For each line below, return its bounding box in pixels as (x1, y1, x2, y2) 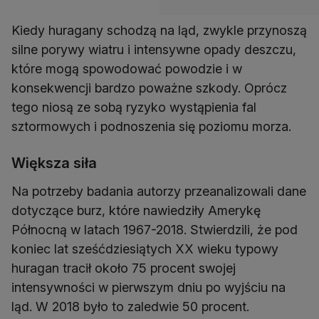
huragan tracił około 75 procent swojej (11, 261, 236, 276)
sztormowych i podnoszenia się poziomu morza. (11, 119, 291, 135)
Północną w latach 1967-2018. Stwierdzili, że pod (11, 222, 298, 238)
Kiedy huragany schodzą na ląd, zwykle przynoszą (11, 23, 307, 38)
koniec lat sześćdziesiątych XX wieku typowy (11, 241, 278, 257)
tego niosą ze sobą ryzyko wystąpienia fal (11, 100, 256, 115)
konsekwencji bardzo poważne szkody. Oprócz (11, 80, 287, 96)
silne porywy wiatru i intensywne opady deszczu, (11, 42, 296, 58)
